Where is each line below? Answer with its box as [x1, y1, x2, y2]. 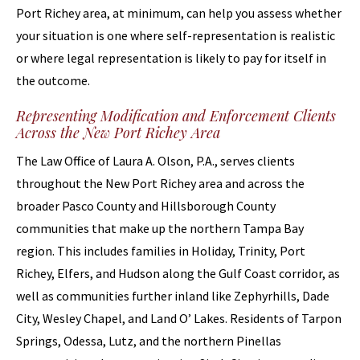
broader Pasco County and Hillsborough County [16, 198, 276, 214]
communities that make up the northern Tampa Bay [16, 220, 304, 236]
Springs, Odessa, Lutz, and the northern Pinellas [16, 333, 281, 349]
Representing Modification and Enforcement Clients [16, 106, 336, 125]
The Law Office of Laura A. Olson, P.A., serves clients [16, 153, 295, 169]
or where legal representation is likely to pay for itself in [16, 50, 326, 66]
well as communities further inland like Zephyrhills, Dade [16, 288, 329, 304]
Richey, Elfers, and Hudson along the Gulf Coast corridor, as [16, 265, 340, 281]
